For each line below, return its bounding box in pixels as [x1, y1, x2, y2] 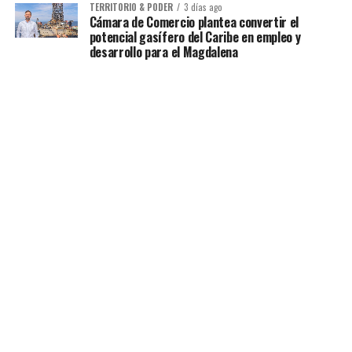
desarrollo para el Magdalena [89, 42, 238, 61]
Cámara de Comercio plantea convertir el [89, 12, 299, 31]
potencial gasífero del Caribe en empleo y [89, 27, 301, 46]
